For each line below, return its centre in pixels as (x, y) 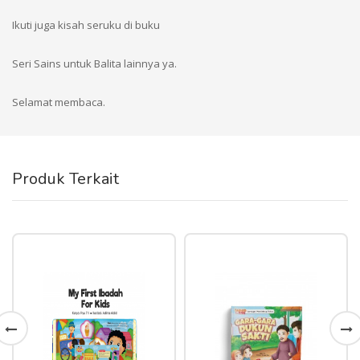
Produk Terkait (65, 179)
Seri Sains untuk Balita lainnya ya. (94, 64)
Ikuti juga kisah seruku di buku (86, 25)
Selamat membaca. (59, 102)
